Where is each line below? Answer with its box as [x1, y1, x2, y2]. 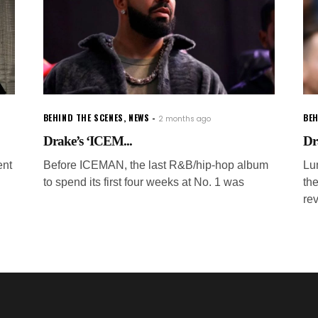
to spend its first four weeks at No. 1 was [43, 175, 244, 188]
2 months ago [158, 113, 212, 124]
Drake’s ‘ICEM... [43, 133, 133, 148]
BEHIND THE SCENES [43, 111, 124, 124]
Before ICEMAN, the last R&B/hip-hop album [43, 158, 268, 171]
